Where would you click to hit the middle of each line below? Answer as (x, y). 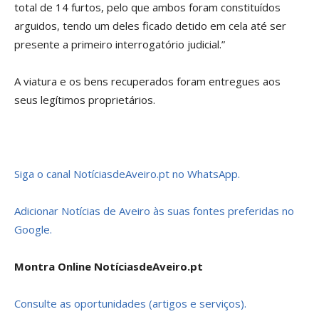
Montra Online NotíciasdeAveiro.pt (109, 266)
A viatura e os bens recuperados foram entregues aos (147, 81)
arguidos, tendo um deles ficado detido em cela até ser (150, 26)
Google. (33, 229)
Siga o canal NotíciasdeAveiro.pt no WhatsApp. (127, 174)
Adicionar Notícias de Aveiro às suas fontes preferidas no (154, 211)
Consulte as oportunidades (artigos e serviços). (130, 303)
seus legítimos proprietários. (85, 100)
